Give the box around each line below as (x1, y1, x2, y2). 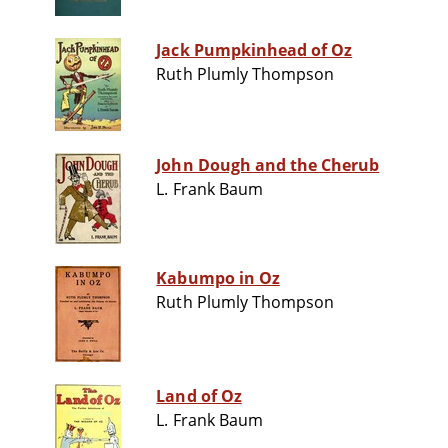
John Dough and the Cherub (156, 154, 380, 177)
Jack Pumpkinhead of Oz (156, 39, 353, 62)
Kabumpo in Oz (156, 267, 280, 290)
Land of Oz (156, 385, 242, 408)
